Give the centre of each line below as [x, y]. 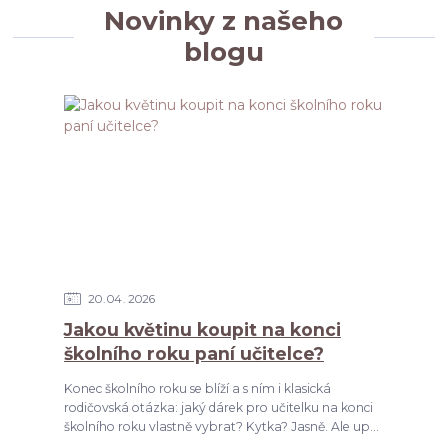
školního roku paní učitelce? [193, 353]
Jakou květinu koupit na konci [202, 329]
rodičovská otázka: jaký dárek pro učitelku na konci [218, 407]
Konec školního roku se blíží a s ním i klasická [197, 388]
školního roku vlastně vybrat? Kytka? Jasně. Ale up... [221, 426]
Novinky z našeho [224, 21]
